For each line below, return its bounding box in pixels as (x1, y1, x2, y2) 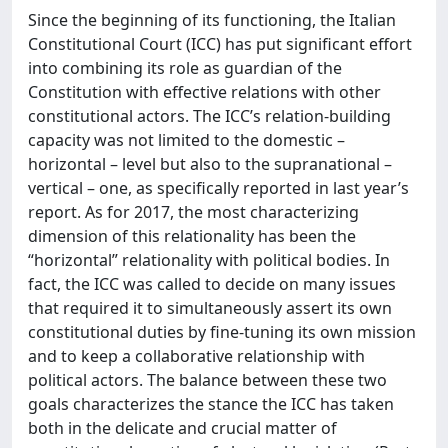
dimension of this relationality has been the (28, 225, 356, 247)
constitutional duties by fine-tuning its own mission (28, 321, 416, 343)
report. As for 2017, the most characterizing (28, 201, 359, 223)
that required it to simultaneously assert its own (28, 297, 392, 319)
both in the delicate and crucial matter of (28, 417, 337, 439)
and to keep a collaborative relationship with (28, 345, 365, 367)
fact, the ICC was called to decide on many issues (28, 273, 396, 295)
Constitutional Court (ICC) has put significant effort (28, 33, 412, 55)
